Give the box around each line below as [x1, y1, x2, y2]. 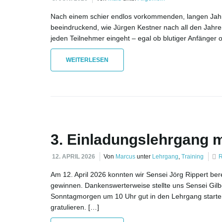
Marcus [115, 153, 135, 161]
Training [181, 153, 204, 161]
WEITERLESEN [66, 56, 109, 64]
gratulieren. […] [51, 203, 99, 212]
